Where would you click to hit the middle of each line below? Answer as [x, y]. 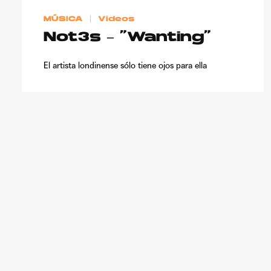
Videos [116, 19]
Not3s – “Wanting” [127, 38]
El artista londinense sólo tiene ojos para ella [125, 65]
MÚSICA [63, 19]
